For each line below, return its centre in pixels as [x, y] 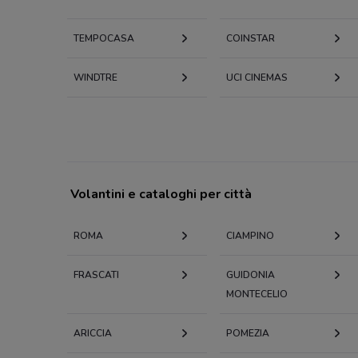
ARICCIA [93, 333]
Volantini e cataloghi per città [161, 194]
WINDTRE [95, 77]
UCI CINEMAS [257, 77]
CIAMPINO [250, 235]
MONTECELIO [257, 294]
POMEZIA [247, 333]
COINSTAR [250, 38]
